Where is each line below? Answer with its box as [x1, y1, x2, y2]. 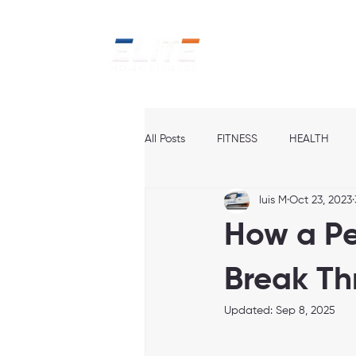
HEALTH [289, 133, 329, 145]
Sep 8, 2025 [276, 304, 335, 316]
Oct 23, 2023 [289, 195, 352, 206]
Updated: [224, 304, 276, 316]
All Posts [145, 133, 185, 145]
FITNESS [217, 133, 257, 145]
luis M [259, 195, 287, 206]
